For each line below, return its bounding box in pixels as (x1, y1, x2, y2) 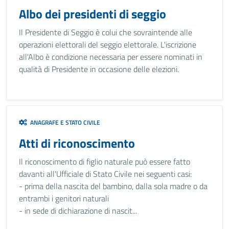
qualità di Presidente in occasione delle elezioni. (19, 63, 179, 75)
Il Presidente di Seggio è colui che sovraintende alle (19, 26, 192, 38)
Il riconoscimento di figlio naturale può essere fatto (19, 155, 190, 168)
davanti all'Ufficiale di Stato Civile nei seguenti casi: (19, 168, 192, 180)
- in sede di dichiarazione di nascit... (19, 204, 137, 217)
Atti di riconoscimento (19, 134, 135, 152)
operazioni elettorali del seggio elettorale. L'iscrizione (19, 38, 196, 51)
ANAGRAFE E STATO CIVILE (27, 118, 100, 127)
